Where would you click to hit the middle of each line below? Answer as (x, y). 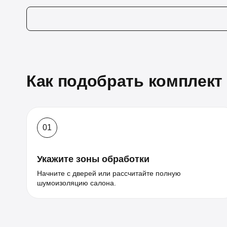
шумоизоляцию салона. (77, 183)
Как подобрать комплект (124, 81)
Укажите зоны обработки (93, 159)
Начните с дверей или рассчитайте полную (109, 173)
